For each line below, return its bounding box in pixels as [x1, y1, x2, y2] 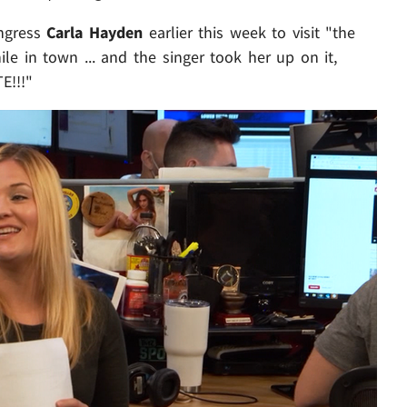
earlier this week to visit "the [142, 21, 356, 43]
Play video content [45, 295, 173, 317]
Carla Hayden [46, 21, 143, 43]
